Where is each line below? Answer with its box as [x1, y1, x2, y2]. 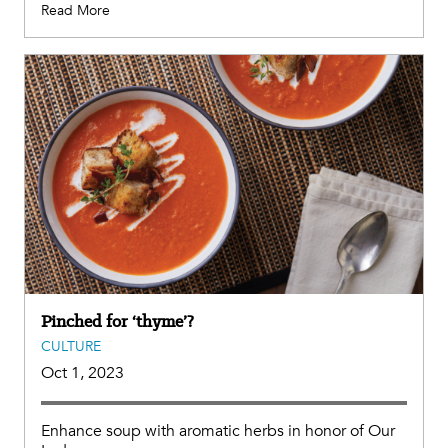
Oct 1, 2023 [41, 361, 124, 384]
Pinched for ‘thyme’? [41, 309, 194, 332]
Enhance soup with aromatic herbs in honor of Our [41, 419, 395, 442]
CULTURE [41, 336, 101, 356]
